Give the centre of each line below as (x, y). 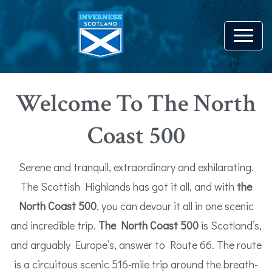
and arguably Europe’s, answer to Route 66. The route (136, 245)
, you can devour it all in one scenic (175, 206)
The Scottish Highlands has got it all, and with (128, 186)
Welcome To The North (136, 104)
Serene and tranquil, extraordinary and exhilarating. (136, 167)
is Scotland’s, (230, 225)
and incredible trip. (54, 225)
